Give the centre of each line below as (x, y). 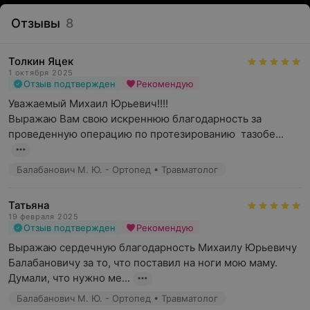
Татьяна (29, 205)
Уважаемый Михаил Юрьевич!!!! (90, 103)
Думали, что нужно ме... (69, 278)
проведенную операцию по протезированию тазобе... (146, 134)
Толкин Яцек (41, 61)
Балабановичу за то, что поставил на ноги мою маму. (143, 263)
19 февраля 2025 (44, 217)
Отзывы (36, 23)
